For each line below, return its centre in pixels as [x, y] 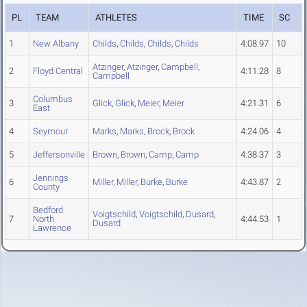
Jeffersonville [59, 155]
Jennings [51, 178]
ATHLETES [116, 18]
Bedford [48, 210]
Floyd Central [58, 71]
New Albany [56, 44]
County [46, 187]
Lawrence [52, 228]
